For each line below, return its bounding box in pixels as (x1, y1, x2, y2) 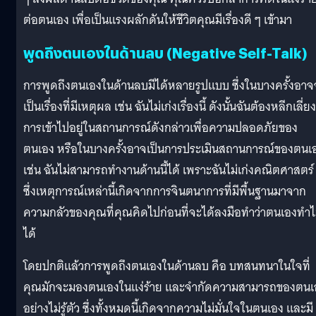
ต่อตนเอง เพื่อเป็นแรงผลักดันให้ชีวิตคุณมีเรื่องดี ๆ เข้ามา (23, 9, 295, 30)
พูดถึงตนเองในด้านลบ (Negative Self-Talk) (23, 42, 310, 63)
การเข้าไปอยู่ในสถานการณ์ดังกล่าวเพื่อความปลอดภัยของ (23, 118, 298, 139)
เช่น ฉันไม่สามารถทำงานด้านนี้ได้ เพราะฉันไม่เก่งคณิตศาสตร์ (23, 160, 314, 181)
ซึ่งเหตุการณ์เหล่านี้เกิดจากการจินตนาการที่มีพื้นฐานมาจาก (23, 181, 306, 202)
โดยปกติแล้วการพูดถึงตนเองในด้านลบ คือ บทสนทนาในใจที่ (23, 256, 310, 277)
